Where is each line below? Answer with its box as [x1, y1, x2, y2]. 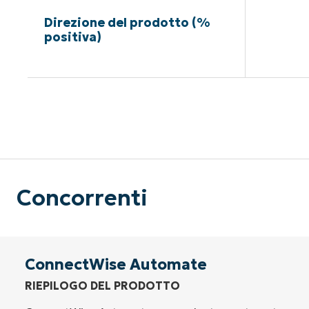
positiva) [43, 29, 101, 46]
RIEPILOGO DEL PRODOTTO [25, 279, 180, 293]
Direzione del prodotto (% [43, 14, 210, 31]
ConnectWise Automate [25, 255, 207, 275]
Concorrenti [17, 184, 148, 212]
